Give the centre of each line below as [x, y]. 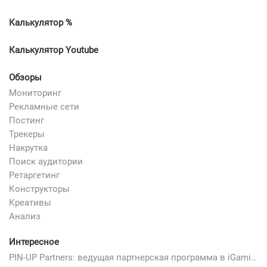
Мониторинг [35, 93]
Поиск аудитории [46, 161]
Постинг [27, 120]
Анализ [25, 216]
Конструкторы [39, 189]
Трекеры [27, 134]
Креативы [30, 202]
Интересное [34, 242]
